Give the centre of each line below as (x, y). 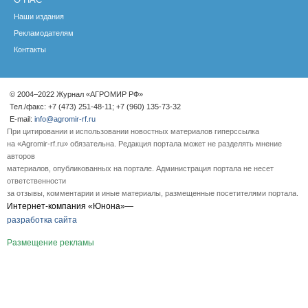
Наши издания (39, 17)
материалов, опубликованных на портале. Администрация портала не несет (140, 169)
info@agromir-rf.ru (65, 119)
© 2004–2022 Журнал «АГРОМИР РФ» (76, 95)
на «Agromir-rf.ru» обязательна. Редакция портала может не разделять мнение (144, 144)
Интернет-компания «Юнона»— (70, 207)
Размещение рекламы (51, 243)
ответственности (36, 181)
